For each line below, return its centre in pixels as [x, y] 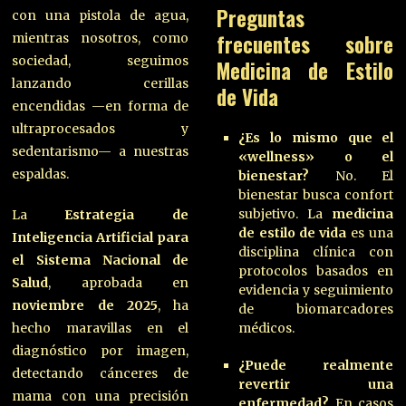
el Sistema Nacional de [101, 260]
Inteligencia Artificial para [101, 237]
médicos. [267, 328]
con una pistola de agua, [101, 15]
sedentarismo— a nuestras [101, 151]
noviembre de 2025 [85, 305]
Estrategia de [127, 214]
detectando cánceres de [101, 373]
